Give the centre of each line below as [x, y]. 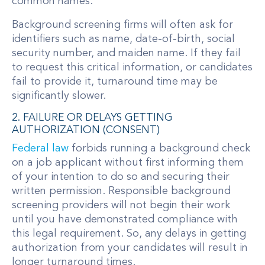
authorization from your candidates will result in [130, 248]
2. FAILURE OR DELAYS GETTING [92, 118]
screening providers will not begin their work [121, 206]
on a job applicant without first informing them [128, 163]
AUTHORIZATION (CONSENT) [86, 131]
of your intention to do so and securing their [121, 177]
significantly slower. [59, 96]
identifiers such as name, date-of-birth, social [123, 39]
